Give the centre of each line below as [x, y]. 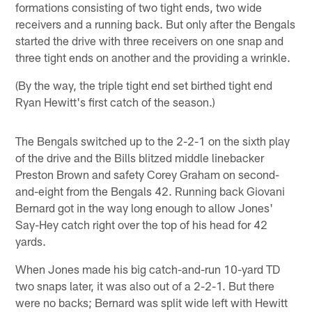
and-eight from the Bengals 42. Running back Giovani [150, 190]
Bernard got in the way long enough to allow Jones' [145, 207]
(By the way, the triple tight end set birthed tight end [144, 85]
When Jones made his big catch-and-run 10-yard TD [148, 268]
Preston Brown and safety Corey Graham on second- [148, 174]
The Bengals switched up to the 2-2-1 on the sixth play [153, 140]
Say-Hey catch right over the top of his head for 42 [142, 224]
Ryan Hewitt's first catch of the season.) [116, 101]
